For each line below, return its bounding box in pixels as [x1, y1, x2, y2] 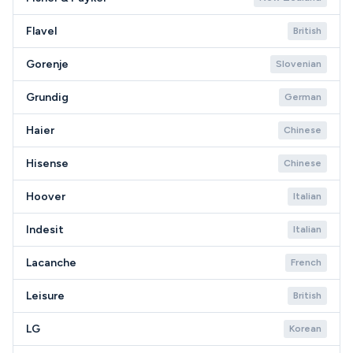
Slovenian [276, 58, 321, 69]
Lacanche [26, 256, 76, 269]
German [284, 91, 321, 102]
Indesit [26, 223, 64, 236]
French [291, 257, 321, 268]
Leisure [26, 289, 65, 303]
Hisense [26, 157, 69, 170]
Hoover [26, 190, 65, 203]
